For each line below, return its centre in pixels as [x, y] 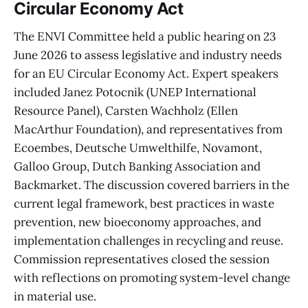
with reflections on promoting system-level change [152, 277]
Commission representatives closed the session [142, 259]
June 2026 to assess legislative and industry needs [148, 55]
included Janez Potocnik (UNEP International [135, 92]
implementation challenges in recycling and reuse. [148, 240]
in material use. [55, 296]
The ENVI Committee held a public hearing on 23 [145, 36]
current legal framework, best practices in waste [144, 203]
